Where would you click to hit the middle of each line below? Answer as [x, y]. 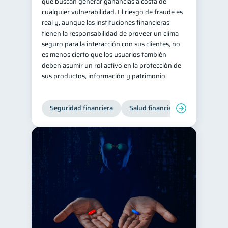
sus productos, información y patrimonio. [104, 76]
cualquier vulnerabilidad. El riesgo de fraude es [112, 12]
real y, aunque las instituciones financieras [106, 23]
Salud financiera [154, 108]
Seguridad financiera [81, 108]
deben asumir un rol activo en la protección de [111, 65]
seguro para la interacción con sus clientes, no [111, 44]
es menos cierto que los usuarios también [104, 55]
